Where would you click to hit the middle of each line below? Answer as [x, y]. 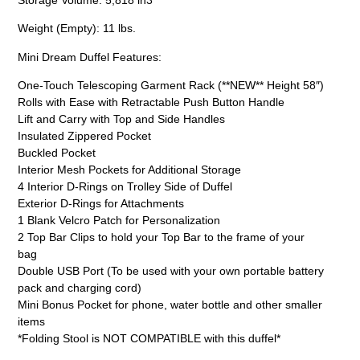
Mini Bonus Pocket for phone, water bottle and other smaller [170, 304]
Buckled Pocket [57, 152]
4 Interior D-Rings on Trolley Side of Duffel [125, 186]
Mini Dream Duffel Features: [90, 57]
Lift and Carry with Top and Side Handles [122, 119]
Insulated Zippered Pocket [85, 135]
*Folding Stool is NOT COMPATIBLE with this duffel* [149, 338]
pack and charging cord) [80, 287]
